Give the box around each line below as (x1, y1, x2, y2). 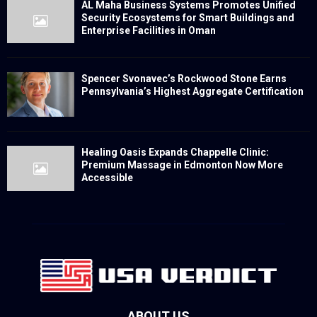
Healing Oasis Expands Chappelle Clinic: (81, 146, 269, 158)
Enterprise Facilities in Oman (81, 24, 216, 36)
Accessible (81, 172, 133, 184)
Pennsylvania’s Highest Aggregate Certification (81, 86, 304, 98)
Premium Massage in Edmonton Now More (81, 159, 283, 171)
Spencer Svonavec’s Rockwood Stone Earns (81, 73, 287, 85)
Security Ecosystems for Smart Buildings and (81, 11, 294, 23)
